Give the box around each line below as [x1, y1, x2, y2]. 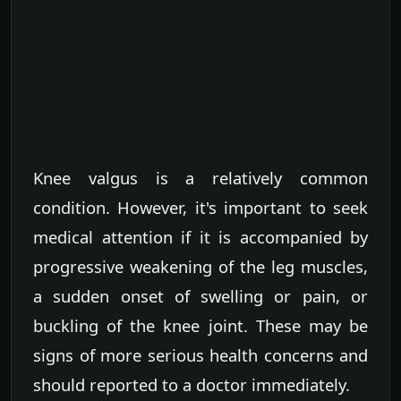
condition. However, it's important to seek [33, 196, 368, 219]
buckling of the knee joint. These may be [33, 314, 368, 337]
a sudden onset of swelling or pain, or [33, 285, 368, 308]
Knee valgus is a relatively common [33, 166, 368, 190]
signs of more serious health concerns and [33, 344, 368, 367]
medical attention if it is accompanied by [33, 226, 368, 249]
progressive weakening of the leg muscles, [33, 255, 368, 278]
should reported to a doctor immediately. [33, 373, 350, 397]
